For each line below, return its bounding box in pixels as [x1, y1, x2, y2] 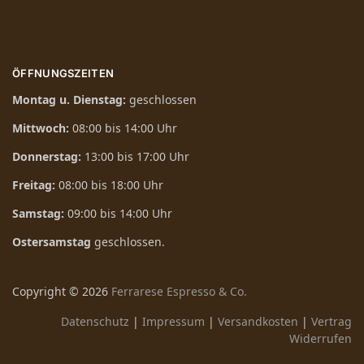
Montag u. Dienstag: [12, 92, 129, 108]
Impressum [142, 314, 205, 330]
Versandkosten [218, 314, 298, 330]
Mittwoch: [12, 120, 72, 136]
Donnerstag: [12, 149, 84, 165]
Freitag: [12, 177, 58, 193]
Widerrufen [289, 331, 352, 347]
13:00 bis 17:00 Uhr [84, 149, 189, 165]
